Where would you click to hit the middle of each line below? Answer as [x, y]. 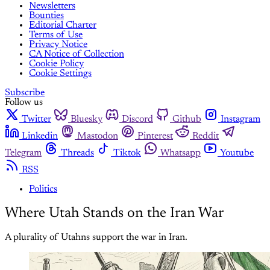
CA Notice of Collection [77, 55]
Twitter [36, 120]
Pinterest [155, 137]
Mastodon [98, 137]
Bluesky [86, 120]
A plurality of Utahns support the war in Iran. [96, 237]
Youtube [237, 153]
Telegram [23, 153]
